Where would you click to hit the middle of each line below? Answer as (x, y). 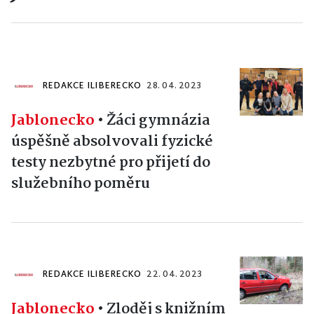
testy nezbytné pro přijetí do (111, 163)
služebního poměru (81, 184)
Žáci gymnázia (158, 121)
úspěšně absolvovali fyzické (112, 142)
